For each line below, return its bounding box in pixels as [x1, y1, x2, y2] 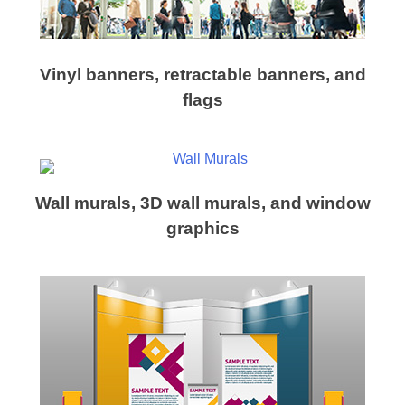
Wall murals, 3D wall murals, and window [34, 193, 371, 212]
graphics [165, 218, 240, 238]
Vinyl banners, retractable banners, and [39, 65, 366, 85]
